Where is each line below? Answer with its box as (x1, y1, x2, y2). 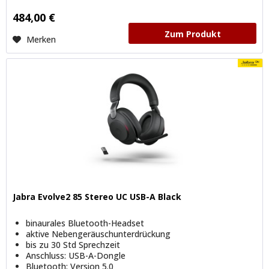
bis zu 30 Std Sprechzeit (26, 239, 121, 251)
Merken (26, 33, 56, 45)
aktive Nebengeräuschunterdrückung (26, 228, 171, 240)
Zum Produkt (164, 28, 221, 40)
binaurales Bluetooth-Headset (26, 217, 145, 229)
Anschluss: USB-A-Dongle (26, 250, 126, 262)
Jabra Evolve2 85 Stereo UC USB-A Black (13, 191, 182, 203)
